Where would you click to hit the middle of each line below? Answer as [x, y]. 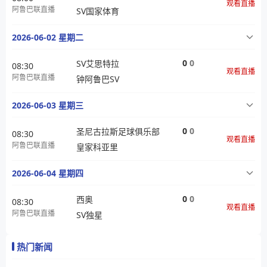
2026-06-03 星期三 [48, 105]
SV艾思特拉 [98, 63]
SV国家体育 [98, 11]
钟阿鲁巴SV [98, 79]
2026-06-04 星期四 [48, 173]
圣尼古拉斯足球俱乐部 [118, 131]
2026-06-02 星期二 [48, 37]
